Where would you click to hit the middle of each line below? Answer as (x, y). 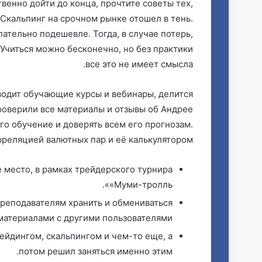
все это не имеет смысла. (139, 64)
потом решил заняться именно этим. (96, 251)
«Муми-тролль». (141, 185)
